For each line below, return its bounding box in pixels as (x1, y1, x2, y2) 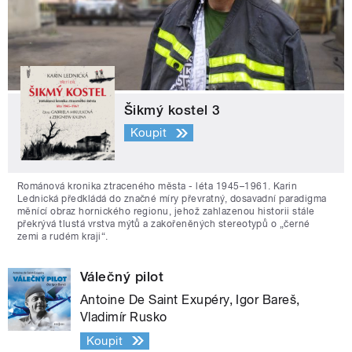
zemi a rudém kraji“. (17, 230, 108, 242)
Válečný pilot (80, 268, 164, 284)
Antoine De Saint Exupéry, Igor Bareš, (80, 291, 300, 307)
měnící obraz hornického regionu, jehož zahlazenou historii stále (17, 205, 315, 217)
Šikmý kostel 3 (124, 101, 221, 118)
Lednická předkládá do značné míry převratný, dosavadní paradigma (17, 192, 327, 204)
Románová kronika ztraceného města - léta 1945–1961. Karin (17, 180, 298, 192)
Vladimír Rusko (80, 309, 167, 324)
